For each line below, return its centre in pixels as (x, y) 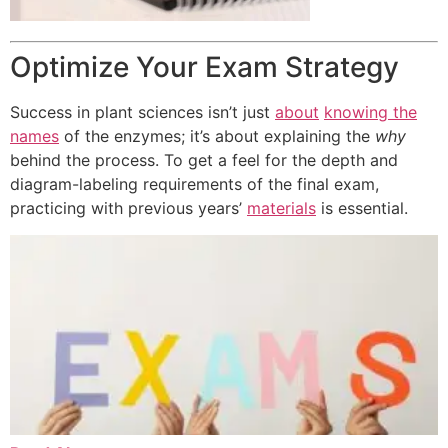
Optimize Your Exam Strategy (204, 67)
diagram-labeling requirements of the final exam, (194, 184)
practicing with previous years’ (128, 208)
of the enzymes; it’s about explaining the (217, 136)
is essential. (362, 208)
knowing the (370, 112)
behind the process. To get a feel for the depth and (204, 160)
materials (281, 208)
